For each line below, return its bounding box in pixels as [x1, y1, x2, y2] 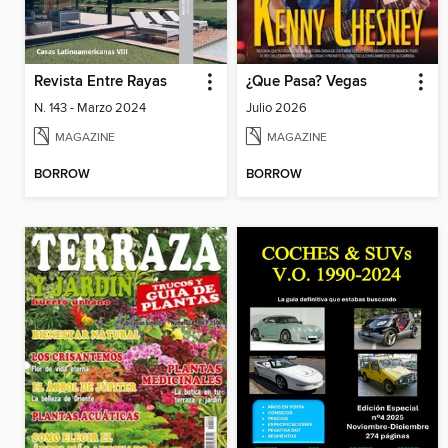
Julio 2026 [245, 100, 307, 117]
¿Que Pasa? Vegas [245, 73, 367, 92]
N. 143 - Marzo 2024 [34, 100, 146, 117]
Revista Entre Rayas [34, 73, 167, 92]
